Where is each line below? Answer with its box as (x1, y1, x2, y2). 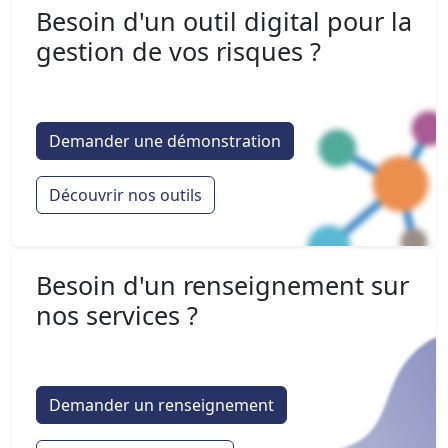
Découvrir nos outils (49, 183, 202, 206)
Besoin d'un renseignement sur (36, 267, 409, 302)
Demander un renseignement (49, 393, 274, 416)
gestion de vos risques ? (36, 33, 321, 68)
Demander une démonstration (49, 129, 281, 152)
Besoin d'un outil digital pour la (36, 3, 412, 38)
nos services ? (36, 297, 198, 332)
